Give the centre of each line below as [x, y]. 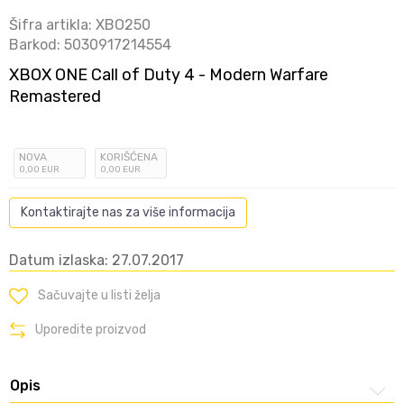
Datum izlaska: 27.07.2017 [96, 260]
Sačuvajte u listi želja [99, 295]
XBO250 [123, 25]
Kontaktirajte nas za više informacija [128, 212]
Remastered [55, 96]
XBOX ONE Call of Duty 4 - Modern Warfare [169, 75]
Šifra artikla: [52, 25]
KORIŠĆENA [129, 157]
